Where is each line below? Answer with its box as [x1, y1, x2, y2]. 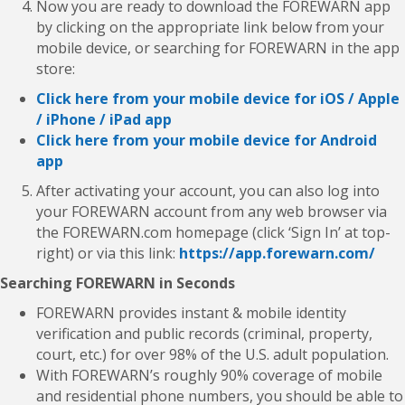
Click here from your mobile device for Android [36, 129, 377, 150]
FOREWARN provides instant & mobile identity [36, 302, 346, 323]
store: [36, 58, 75, 79]
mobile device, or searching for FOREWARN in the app [36, 37, 400, 58]
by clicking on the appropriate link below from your [36, 16, 384, 37]
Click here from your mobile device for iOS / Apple [36, 88, 400, 108]
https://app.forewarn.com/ [179, 242, 375, 263]
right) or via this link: [36, 242, 179, 263]
